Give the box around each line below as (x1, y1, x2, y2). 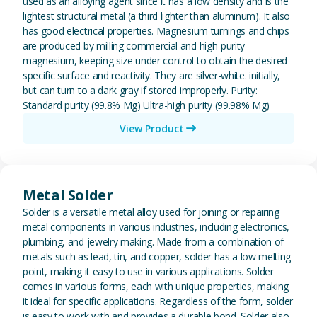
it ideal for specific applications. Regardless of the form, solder (23, 294, 293, 308)
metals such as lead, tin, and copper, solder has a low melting (23, 250, 292, 263)
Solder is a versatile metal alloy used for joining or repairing (23, 205, 279, 219)
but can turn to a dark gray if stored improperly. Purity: (23, 83, 258, 97)
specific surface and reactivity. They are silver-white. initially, (23, 69, 280, 82)
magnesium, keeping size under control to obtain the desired (23, 54, 288, 67)
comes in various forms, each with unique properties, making (23, 279, 289, 293)
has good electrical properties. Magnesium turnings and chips (23, 24, 289, 38)
